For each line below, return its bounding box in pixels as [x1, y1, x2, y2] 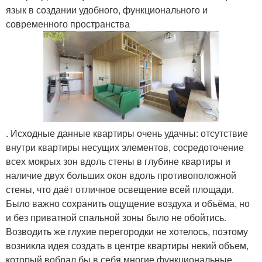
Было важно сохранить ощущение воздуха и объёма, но [6, 196, 250, 210]
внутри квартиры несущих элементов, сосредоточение [6, 140, 244, 154]
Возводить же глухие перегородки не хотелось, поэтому [6, 225, 248, 238]
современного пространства [6, 17, 130, 30]
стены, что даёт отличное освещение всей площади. [6, 182, 234, 196]
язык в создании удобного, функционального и [6, 3, 208, 16]
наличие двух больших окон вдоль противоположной [6, 168, 236, 182]
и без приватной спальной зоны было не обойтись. [6, 211, 226, 224]
